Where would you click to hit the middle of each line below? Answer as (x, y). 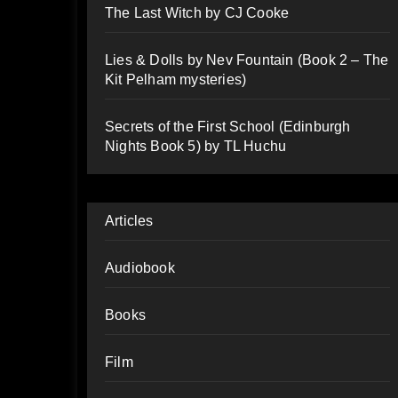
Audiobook (140, 268)
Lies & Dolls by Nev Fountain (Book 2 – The (247, 60)
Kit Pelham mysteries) (176, 80)
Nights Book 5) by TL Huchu (196, 146)
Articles (129, 221)
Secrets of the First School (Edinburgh (228, 127)
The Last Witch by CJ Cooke (197, 13)
